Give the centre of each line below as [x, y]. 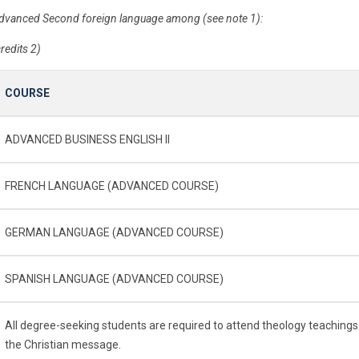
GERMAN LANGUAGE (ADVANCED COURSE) [114, 232]
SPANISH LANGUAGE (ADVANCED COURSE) [114, 278]
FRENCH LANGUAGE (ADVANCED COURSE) [112, 186]
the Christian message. [63, 344]
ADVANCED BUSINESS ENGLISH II [87, 139]
